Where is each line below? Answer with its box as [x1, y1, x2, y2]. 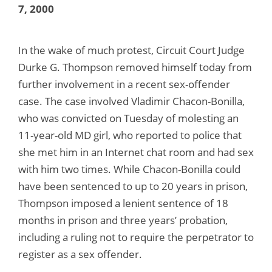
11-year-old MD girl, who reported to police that [18, 127, 242, 142]
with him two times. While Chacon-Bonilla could [18, 161, 240, 176]
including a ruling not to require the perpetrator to [18, 229, 254, 244]
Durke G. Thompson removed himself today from [18, 59, 252, 74]
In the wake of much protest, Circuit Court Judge [18, 42, 245, 57]
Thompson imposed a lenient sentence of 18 [18, 195, 228, 210]
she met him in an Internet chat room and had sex [18, 144, 254, 159]
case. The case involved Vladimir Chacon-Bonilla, [18, 93, 245, 108]
